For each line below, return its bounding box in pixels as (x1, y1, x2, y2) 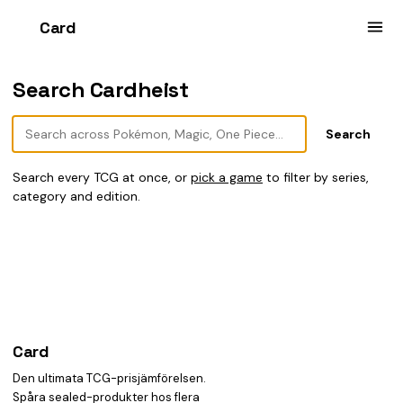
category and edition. (13, 188, 140, 204)
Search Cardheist (13, 76, 189, 103)
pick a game (191, 169, 263, 185)
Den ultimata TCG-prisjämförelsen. (13, 371, 206, 386)
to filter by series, (263, 169, 369, 185)
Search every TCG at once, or (13, 169, 191, 185)
